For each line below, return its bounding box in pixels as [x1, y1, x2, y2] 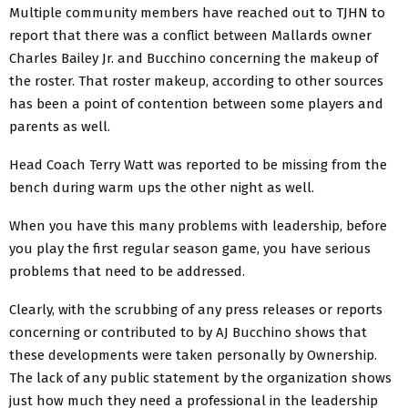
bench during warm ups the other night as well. [9, 178, 314, 196]
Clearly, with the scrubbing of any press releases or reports [9, 301, 382, 318]
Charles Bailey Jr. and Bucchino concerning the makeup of [9, 49, 378, 66]
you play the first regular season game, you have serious [9, 240, 371, 257]
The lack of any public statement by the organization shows [9, 369, 392, 386]
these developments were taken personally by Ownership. [9, 346, 377, 363]
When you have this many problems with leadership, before [9, 217, 387, 234]
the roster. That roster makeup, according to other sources [9, 72, 383, 89]
